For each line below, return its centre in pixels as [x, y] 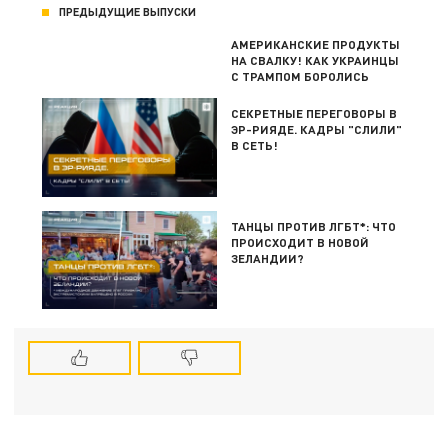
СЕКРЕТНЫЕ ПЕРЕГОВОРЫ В [314, 113]
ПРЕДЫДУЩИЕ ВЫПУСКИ [128, 12]
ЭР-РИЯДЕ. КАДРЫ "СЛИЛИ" [317, 129]
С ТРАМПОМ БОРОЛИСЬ [300, 76]
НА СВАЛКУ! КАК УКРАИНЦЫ [315, 60]
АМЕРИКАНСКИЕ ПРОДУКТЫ [316, 44]
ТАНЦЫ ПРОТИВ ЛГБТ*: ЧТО [314, 225]
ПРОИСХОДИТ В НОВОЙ [300, 241]
